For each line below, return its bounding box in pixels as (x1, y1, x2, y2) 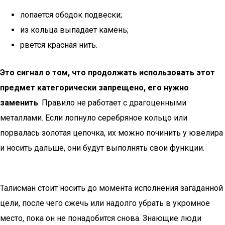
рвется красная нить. (20, 40, 97, 50)
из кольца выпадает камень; (20, 25, 129, 35)
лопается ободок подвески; (20, 10, 122, 20)
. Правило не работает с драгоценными (38, 98, 186, 107)
